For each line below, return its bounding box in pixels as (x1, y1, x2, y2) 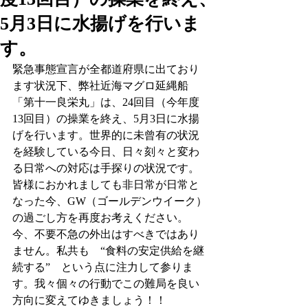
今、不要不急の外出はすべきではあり (12, 228, 199, 240)
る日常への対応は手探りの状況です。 (12, 162, 199, 174)
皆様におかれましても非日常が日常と (12, 179, 199, 190)
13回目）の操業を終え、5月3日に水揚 (12, 113, 199, 124)
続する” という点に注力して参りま (12, 261, 193, 273)
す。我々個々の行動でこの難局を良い (12, 278, 199, 289)
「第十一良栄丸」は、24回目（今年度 (12, 96, 199, 108)
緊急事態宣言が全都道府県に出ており (12, 63, 199, 75)
